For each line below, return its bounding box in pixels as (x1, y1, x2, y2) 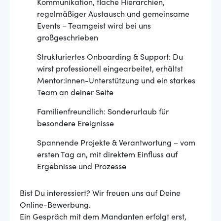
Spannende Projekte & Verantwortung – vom (37, 140, 195, 147)
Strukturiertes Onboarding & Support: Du (37, 54, 183, 62)
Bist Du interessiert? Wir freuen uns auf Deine (20, 190, 181, 198)
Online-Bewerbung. (20, 202, 91, 210)
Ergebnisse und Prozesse (37, 163, 126, 171)
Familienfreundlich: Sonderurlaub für (37, 109, 169, 116)
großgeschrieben (37, 35, 98, 42)
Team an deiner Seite (37, 89, 113, 97)
